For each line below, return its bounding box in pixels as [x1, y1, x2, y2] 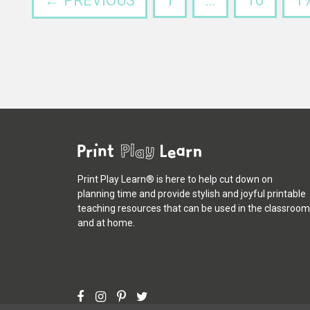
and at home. [77, 217, 135, 228]
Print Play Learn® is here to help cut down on [77, 174, 273, 185]
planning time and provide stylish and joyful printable [77, 188, 306, 199]
